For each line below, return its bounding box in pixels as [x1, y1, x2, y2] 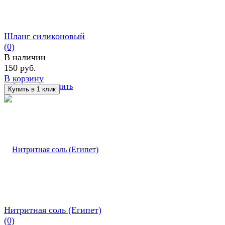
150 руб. [4, 62, 36, 73]
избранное [4, 81, 40, 90]
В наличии [4, 52, 46, 62]
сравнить [42, 81, 73, 90]
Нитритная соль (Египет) [4, 204, 101, 215]
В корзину [4, 73, 44, 83]
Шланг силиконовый [4, 31, 85, 41]
